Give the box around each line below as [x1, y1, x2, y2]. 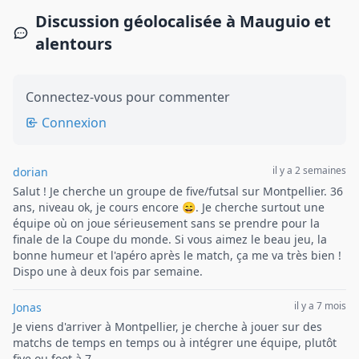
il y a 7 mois [294, 299, 346, 313]
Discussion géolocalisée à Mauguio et [34, 10, 331, 32]
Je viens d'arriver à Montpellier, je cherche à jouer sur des [13, 319, 322, 334]
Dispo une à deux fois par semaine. [13, 264, 203, 279]
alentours [34, 33, 112, 54]
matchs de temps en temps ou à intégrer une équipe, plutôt [13, 335, 337, 350]
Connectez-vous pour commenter [26, 88, 230, 106]
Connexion [42, 114, 107, 131]
